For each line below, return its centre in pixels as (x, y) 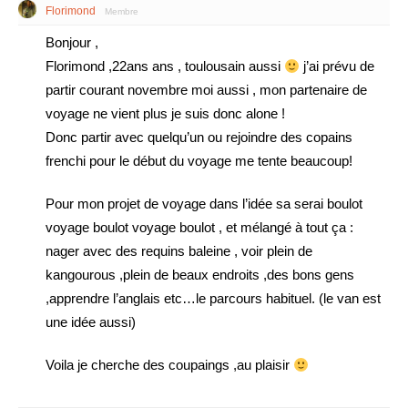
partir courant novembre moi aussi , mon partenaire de (206, 90)
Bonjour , (72, 42)
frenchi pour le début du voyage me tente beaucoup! (199, 161)
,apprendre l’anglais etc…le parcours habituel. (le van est (213, 298)
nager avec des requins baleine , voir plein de (179, 251)
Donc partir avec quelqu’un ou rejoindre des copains (199, 137)
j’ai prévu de (337, 66)
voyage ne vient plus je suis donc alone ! (165, 113)
